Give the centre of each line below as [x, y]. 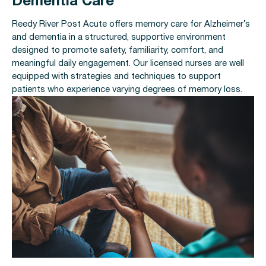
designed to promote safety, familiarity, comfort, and [118, 51]
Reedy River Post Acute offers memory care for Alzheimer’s [131, 25]
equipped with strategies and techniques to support [116, 77]
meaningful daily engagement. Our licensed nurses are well [128, 64]
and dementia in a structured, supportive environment [119, 38]
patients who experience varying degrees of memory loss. [127, 90]
